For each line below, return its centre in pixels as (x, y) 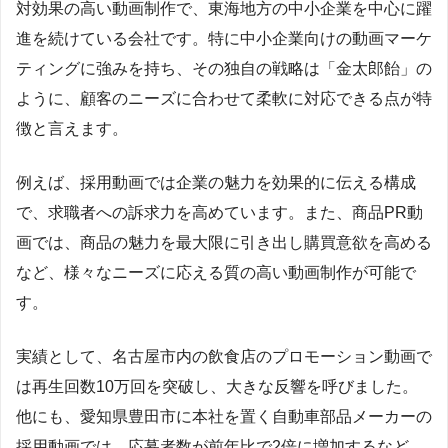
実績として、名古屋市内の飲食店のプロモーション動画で (224, 356)
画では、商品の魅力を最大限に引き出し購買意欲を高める (224, 242)
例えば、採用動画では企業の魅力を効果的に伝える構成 (216, 182)
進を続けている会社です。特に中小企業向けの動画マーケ (224, 38)
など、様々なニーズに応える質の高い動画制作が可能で (216, 272)
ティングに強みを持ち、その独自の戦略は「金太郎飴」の (224, 68)
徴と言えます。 (72, 128)
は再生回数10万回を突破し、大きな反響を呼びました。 (217, 386)
